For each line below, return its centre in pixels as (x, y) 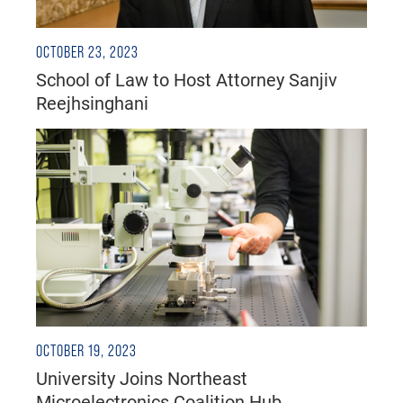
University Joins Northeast (142, 378)
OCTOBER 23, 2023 (87, 53)
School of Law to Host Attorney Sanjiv (187, 80)
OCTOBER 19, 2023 (86, 351)
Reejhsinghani (92, 103)
